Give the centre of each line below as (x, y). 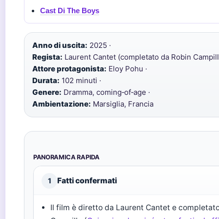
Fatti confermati (87, 181)
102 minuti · (80, 80)
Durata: (46, 80)
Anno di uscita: (60, 45)
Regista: (47, 57)
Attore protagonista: (69, 69)
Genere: (47, 92)
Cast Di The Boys (70, 11)
